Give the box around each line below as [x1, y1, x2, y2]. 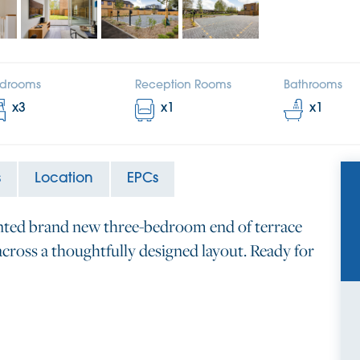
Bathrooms [284, 79, 343, 92]
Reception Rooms [134, 79, 231, 92]
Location [35, 171, 93, 186]
